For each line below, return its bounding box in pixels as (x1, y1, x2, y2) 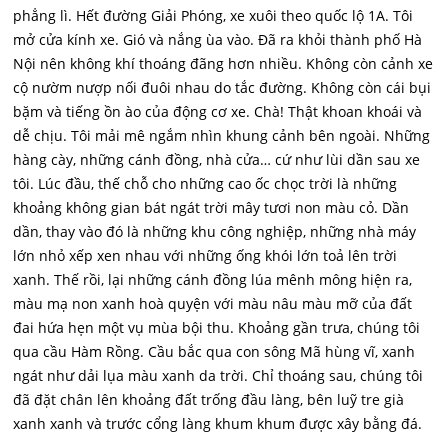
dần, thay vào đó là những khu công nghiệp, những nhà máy (13, 222, 417, 241)
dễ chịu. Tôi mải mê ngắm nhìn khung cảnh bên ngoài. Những (13, 126, 431, 145)
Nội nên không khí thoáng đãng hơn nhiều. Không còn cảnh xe (13, 54, 434, 73)
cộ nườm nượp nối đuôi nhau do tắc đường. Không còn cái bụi (13, 78, 432, 97)
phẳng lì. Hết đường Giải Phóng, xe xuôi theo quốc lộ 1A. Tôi (13, 6, 414, 25)
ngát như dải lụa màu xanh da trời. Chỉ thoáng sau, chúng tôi (13, 366, 424, 385)
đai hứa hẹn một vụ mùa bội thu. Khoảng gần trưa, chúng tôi (13, 318, 421, 337)
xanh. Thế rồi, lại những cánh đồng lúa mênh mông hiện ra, (13, 270, 413, 289)
